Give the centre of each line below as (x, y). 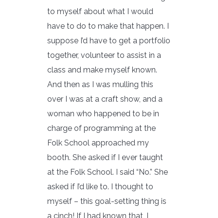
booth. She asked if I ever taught (105, 157)
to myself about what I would (100, 11)
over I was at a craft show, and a (105, 99)
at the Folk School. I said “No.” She (108, 172)
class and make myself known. (102, 70)
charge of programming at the (101, 128)
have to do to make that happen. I (108, 26)
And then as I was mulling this (100, 84)
